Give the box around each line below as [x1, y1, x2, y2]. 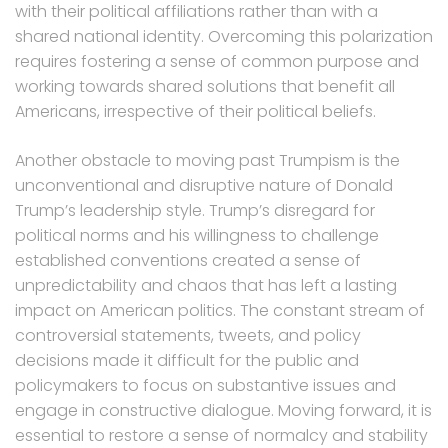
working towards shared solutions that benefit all [15, 75, 395, 99]
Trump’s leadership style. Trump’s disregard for [15, 199, 375, 223]
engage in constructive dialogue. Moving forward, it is [15, 399, 432, 423]
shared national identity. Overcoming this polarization [15, 25, 433, 49]
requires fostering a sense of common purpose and [15, 50, 419, 74]
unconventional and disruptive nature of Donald [15, 174, 393, 198]
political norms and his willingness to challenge [15, 224, 379, 248]
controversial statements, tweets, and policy [15, 324, 361, 348]
